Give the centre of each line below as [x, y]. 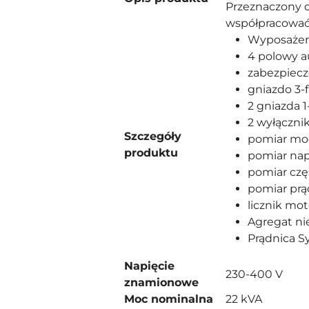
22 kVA [244, 299]
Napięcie [149, 266]
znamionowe [161, 282]
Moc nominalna [169, 299]
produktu [151, 153]
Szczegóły [153, 136]
